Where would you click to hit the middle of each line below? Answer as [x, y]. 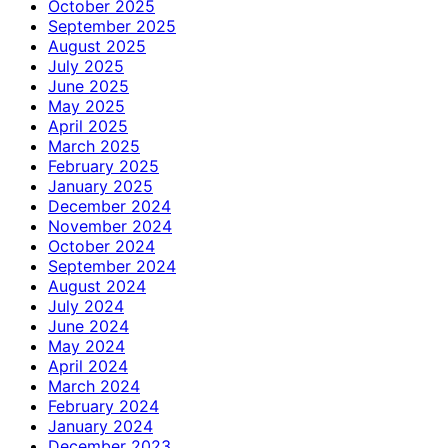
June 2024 [88, 325]
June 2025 [88, 85]
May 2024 [86, 345]
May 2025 [86, 105]
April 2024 [88, 365]
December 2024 [109, 205]
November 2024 [110, 225]
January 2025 [100, 185]
